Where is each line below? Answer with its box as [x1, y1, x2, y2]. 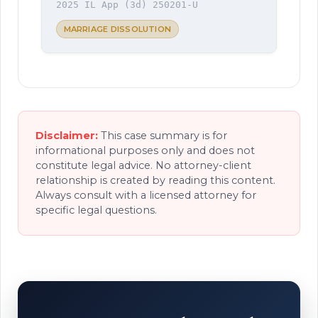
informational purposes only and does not [35, 143, 255, 157]
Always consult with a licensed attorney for [35, 188, 256, 202]
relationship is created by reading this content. [35, 173, 275, 187]
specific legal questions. [35, 203, 157, 216]
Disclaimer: [35, 128, 98, 142]
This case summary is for [98, 128, 227, 142]
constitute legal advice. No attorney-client [35, 158, 251, 172]
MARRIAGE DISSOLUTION [63, 23, 172, 34]
